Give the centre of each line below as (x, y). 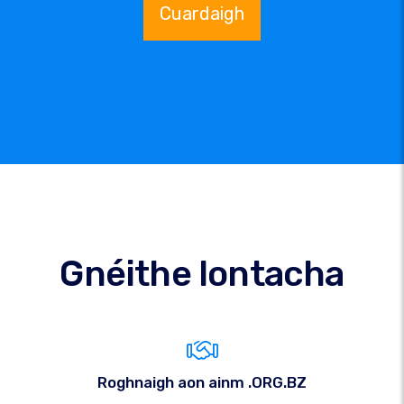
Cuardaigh (202, 13)
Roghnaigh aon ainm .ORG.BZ (202, 382)
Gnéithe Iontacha (202, 274)
